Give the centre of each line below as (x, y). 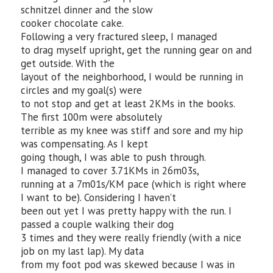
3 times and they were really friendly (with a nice (131, 238)
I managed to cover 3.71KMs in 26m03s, (110, 171)
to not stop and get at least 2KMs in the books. (128, 104)
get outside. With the (68, 63)
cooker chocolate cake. (73, 23)
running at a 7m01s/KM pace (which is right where (134, 184)
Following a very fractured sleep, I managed (119, 37)
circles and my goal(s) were (82, 90)
